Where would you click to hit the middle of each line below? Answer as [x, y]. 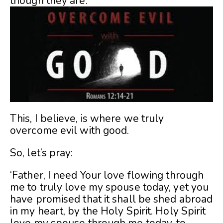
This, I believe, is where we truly [87, 119]
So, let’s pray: [42, 153]
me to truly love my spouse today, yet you [110, 187]
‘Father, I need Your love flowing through [107, 175]
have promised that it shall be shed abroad [111, 199]
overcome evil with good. [70, 131]
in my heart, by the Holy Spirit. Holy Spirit [108, 211]
